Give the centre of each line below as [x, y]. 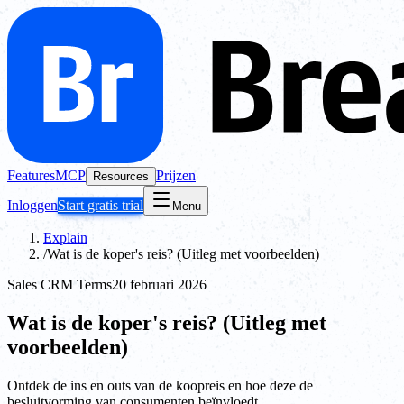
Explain [65, 238]
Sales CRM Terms [60, 285]
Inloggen [32, 205]
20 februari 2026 [159, 285]
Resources [121, 176]
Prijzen [176, 175]
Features [31, 175]
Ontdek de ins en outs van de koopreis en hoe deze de [160, 385]
